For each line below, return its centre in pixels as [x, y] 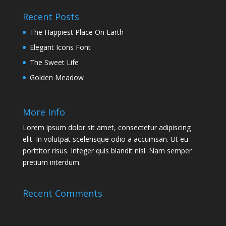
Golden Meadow [56, 77]
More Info [44, 112]
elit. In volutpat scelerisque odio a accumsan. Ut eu [105, 139]
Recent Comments [62, 193]
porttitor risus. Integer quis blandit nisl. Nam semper [107, 151]
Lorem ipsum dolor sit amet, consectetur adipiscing [106, 128]
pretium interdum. [51, 162]
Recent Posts [51, 16]
